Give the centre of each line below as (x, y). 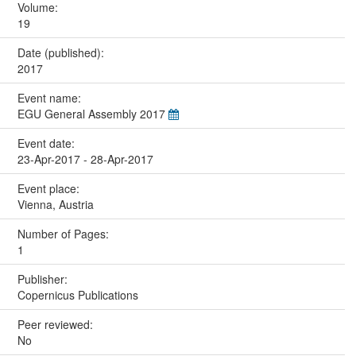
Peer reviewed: (56, 324)
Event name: (50, 97)
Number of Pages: (64, 233)
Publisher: (44, 279)
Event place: (50, 188)
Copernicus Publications (77, 294)
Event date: (47, 143)
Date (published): (62, 52)
